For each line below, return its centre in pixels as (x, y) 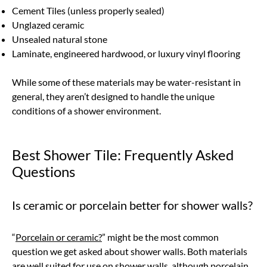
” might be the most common (160, 237)
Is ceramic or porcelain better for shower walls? (132, 205)
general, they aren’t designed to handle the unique (113, 96)
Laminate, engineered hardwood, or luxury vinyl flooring (126, 53)
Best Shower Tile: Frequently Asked (123, 155)
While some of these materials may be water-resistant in (126, 82)
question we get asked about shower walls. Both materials (130, 251)
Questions (44, 171)
